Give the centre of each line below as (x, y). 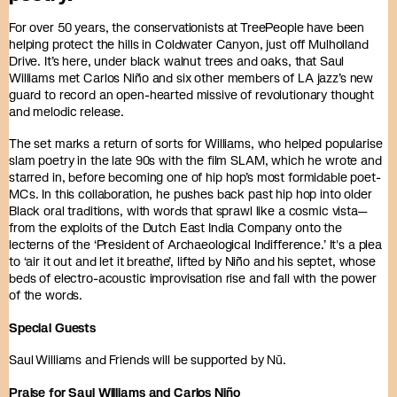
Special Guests (53, 327)
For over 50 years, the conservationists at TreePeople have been (187, 27)
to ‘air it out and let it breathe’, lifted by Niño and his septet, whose (192, 261)
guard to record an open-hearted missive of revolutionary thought (192, 94)
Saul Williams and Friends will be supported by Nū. (148, 360)
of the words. (46, 295)
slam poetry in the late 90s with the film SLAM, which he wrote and (195, 160)
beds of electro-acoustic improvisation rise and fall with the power (193, 278)
